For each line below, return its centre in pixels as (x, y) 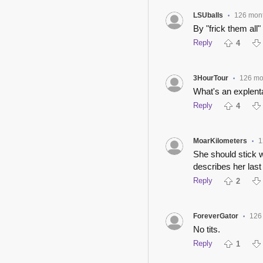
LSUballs (208, 15)
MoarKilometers (220, 141)
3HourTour (210, 78)
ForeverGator (215, 216)
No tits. (206, 229)
